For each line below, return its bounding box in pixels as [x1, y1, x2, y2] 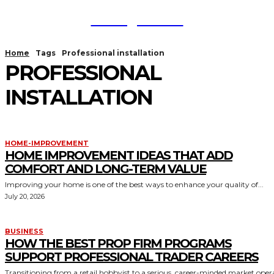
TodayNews [91, 7, 183, 28]
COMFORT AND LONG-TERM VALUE [5, 161, 206, 176]
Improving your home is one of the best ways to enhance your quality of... [5, 180, 264, 189]
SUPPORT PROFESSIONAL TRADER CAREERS [5, 250, 258, 264]
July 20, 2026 [5, 192, 45, 201]
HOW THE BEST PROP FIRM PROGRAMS [5, 236, 231, 251]
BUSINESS [5, 227, 43, 235]
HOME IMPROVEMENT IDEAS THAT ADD [5, 148, 232, 163]
